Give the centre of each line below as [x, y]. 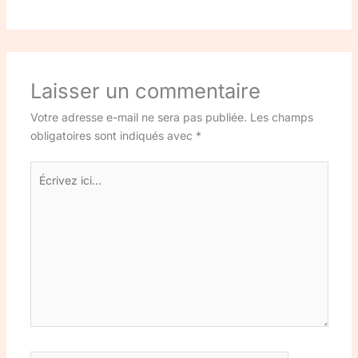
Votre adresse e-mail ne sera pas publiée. [138, 117]
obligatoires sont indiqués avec [113, 136]
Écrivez [48, 170]
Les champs [281, 117]
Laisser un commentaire [145, 91]
